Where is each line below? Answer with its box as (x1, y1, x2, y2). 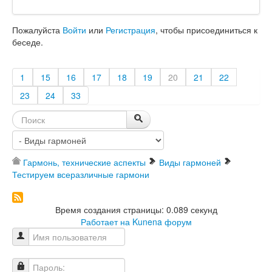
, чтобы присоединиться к (155, 24, 257, 36)
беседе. (12, 36, 43, 49)
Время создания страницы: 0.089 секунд (55, 203, 217, 216)
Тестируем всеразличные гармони (12, 168, 149, 181)
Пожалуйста (12, 24, 63, 36)
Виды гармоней (159, 156, 221, 169)
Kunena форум (132, 216, 192, 228)
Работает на (80, 216, 130, 228)
